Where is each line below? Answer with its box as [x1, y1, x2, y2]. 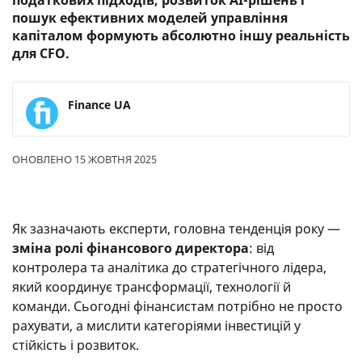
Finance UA [68, 97, 131, 112]
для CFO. [12, 44, 69, 62]
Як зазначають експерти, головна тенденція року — [12, 220, 340, 238]
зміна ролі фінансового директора [12, 239, 249, 257]
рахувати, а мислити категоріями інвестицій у [12, 317, 301, 335]
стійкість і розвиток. [12, 336, 139, 354]
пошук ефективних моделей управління [12, 9, 288, 27]
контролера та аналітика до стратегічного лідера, [12, 259, 326, 276]
